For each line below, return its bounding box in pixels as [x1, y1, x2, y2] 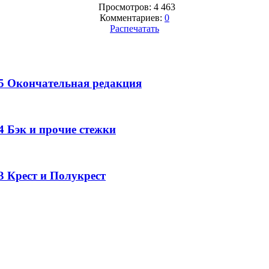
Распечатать [110, 23, 159, 34]
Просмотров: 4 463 [94, 1, 175, 12]
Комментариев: [100, 12, 165, 23]
